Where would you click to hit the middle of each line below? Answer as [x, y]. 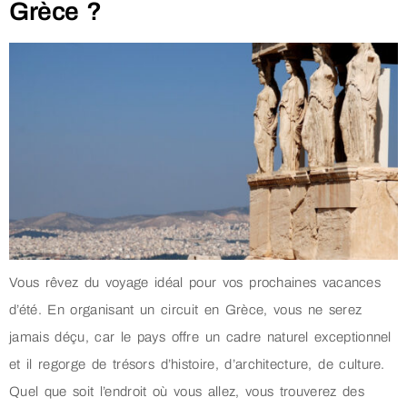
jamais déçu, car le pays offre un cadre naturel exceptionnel [200, 338]
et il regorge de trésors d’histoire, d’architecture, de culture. [197, 365]
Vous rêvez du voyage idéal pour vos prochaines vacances [195, 283]
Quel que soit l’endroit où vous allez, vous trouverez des [187, 392]
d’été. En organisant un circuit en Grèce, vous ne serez [186, 310]
